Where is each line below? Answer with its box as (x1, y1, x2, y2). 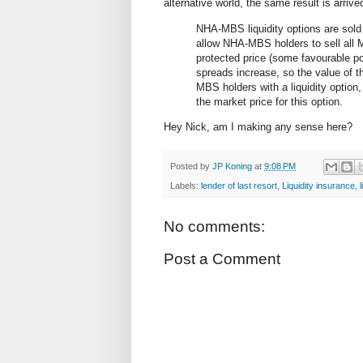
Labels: (170, 181, 201, 191)
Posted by (170, 160, 212, 171)
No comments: (164, 218, 265, 236)
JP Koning (212, 160, 252, 171)
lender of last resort (201, 181, 277, 191)
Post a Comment (164, 250, 280, 268)
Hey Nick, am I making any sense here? (164, 120, 352, 133)
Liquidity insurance (282, 181, 355, 191)
